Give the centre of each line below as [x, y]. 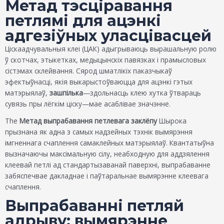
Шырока [172, 120]
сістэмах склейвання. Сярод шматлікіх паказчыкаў [88, 70]
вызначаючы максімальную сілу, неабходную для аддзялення [107, 153]
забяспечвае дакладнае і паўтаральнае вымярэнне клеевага [107, 175]
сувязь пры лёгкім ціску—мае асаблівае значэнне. [88, 103]
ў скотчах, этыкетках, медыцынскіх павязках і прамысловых [105, 59]
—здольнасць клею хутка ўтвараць [142, 92]
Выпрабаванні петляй [94, 206]
